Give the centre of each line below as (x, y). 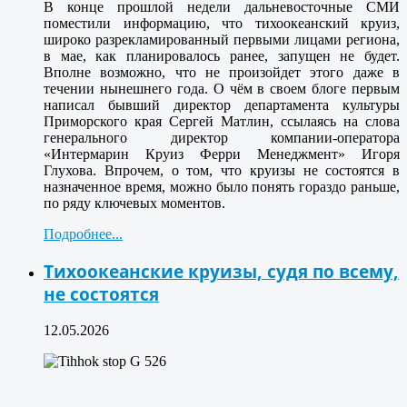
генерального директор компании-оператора (222, 138)
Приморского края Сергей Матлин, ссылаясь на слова (222, 122)
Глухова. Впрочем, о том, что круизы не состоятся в (222, 171)
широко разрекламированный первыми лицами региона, (222, 40)
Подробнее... (83, 234)
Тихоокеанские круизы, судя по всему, (221, 272)
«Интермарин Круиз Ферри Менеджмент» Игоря (222, 154)
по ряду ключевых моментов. (134, 203)
